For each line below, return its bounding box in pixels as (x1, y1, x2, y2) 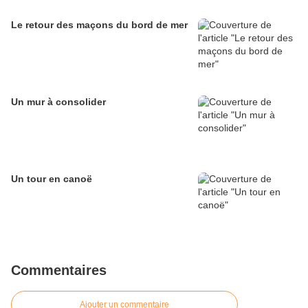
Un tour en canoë (11, 173, 92, 185)
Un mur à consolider (11, 96, 106, 108)
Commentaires (11, 263, 107, 278)
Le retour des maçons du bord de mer (11, 19, 188, 31)
